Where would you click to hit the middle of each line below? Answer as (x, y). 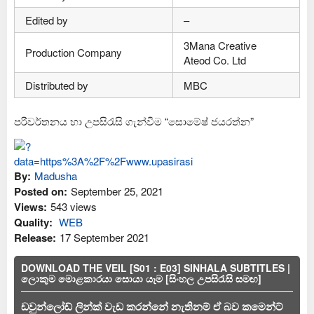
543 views (74, 207)
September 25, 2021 (117, 191)
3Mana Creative (220, 45)
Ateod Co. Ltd (215, 60)
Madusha (56, 176)
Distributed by (57, 85)
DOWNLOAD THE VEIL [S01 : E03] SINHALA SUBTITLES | (156, 268)
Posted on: (41, 192)
